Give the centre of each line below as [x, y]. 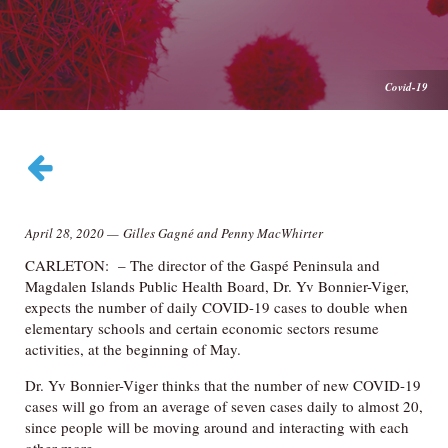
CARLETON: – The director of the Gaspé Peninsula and [202, 265]
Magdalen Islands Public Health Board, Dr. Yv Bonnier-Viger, [217, 286]
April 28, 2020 [64, 233]
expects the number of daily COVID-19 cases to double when [216, 307]
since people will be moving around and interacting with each [217, 427]
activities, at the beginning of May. [133, 349]
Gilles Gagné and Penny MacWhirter [223, 233]
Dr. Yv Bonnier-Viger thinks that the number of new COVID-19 [223, 385]
